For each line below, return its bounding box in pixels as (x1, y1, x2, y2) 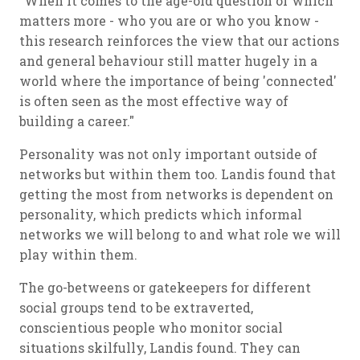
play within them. (19, 246, 137, 264)
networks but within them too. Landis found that (19, 166, 336, 183)
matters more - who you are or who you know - (19, 12, 319, 30)
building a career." (19, 112, 134, 130)
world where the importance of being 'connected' (19, 72, 337, 90)
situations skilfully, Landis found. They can (19, 339, 301, 357)
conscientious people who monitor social (19, 319, 283, 337)
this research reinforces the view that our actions (19, 32, 339, 50)
